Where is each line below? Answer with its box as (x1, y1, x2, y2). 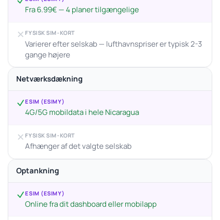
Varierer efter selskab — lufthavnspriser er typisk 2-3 (25, 38, 202, 49)
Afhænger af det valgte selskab (25, 141, 132, 152)
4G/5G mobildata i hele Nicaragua (25, 107, 139, 118)
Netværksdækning (16, 74, 82, 84)
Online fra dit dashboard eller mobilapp (25, 198, 157, 209)
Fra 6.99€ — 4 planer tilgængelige (25, 4, 139, 15)
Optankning (16, 165, 59, 176)
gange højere (25, 49, 71, 60)
